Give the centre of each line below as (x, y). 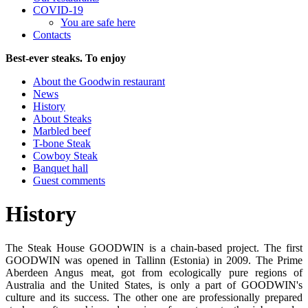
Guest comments (69, 180)
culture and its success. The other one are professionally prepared (154, 297)
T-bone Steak (62, 143)
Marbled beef (62, 131)
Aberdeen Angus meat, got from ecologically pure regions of (154, 272)
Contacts (52, 35)
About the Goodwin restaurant (99, 81)
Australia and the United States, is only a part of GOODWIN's (154, 285)
